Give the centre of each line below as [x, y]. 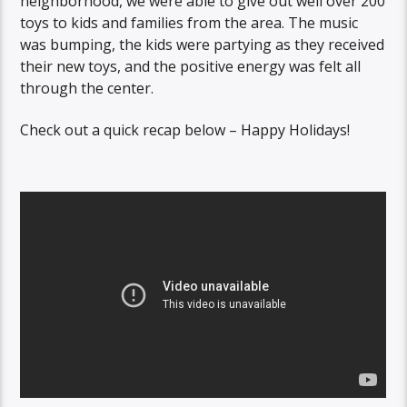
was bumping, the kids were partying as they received [203, 44]
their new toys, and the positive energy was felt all [191, 66]
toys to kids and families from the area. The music [189, 22]
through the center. [87, 88]
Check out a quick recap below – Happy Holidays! [185, 130]
